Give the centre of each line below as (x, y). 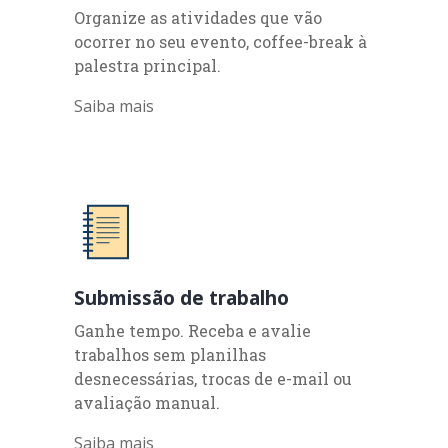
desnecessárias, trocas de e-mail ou (213, 378)
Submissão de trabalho (181, 297)
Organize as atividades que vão (198, 17)
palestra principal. (147, 65)
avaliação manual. (147, 402)
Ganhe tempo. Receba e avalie (192, 330)
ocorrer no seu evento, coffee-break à (220, 41)
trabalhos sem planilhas (170, 354)
